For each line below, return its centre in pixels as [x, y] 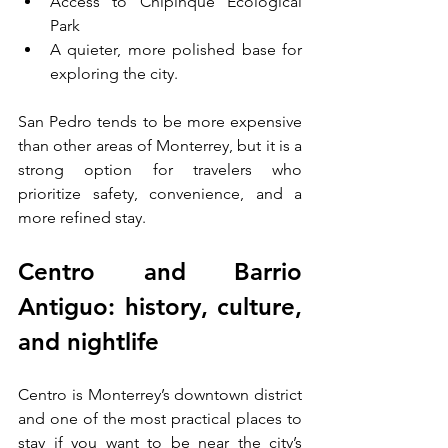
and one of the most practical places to [160, 419]
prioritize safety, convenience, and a [160, 194]
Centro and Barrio [160, 272]
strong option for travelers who [160, 170]
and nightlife [88, 342]
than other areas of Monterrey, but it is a [160, 146]
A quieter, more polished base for [176, 50]
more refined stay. [82, 218]
